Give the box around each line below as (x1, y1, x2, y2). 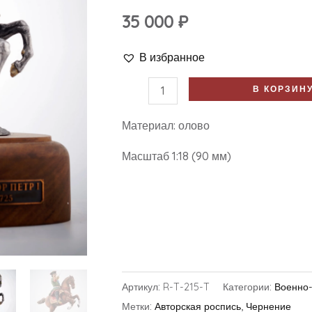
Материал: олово (121, 118, 210, 133)
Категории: (222, 281, 274, 294)
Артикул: (121, 281, 163, 294)
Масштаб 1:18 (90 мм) (121, 149, 231, 164)
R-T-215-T (162, 281, 210, 294)
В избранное (139, 49, 205, 64)
